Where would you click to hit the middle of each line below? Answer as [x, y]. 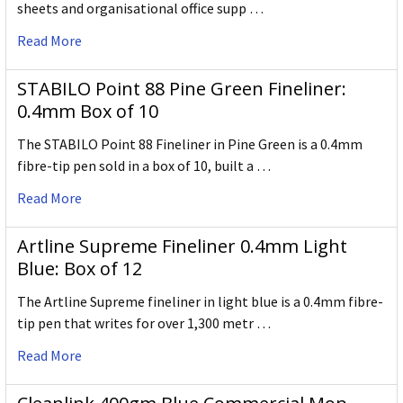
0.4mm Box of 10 [88, 112]
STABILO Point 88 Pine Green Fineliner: [182, 89]
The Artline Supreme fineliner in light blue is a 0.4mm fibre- [200, 302]
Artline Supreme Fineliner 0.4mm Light [182, 246]
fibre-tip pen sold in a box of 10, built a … [144, 166]
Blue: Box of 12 [80, 269]
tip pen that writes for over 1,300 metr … [144, 323]
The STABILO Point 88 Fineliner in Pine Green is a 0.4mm [190, 144]
